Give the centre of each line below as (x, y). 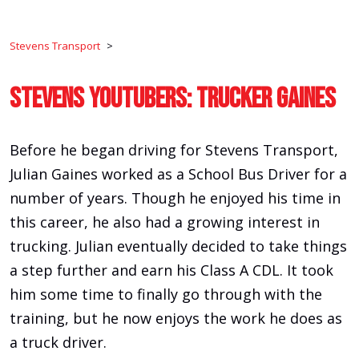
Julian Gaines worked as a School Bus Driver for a (178, 174)
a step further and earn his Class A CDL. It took (171, 270)
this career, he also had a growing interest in (165, 222)
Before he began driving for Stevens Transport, (174, 150)
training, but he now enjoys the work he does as (176, 319)
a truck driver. (58, 343)
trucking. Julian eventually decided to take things (178, 246)
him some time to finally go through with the (166, 294)
